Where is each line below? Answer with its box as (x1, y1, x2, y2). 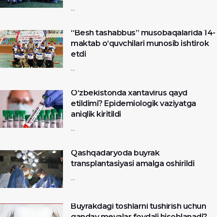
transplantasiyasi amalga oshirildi (71, 158, 194, 168)
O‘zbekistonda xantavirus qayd (71, 88, 187, 97)
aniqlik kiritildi (71, 109, 121, 119)
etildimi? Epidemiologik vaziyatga (71, 98, 196, 108)
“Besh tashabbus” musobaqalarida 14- (71, 28, 216, 37)
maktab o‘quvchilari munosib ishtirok (71, 38, 209, 48)
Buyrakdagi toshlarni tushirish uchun (71, 201, 206, 211)
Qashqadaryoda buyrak (71, 148, 159, 157)
